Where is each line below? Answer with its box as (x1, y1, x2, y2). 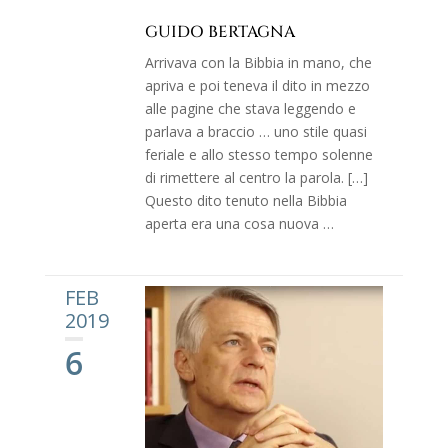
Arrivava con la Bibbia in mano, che (144, 52, 372, 72)
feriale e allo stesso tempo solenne (144, 144, 373, 164)
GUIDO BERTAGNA (144, 20, 295, 43)
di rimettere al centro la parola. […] (144, 167, 368, 187)
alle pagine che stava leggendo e (144, 98, 356, 118)
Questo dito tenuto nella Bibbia (144, 190, 347, 210)
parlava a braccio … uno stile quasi (144, 121, 367, 141)
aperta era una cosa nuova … (144, 213, 334, 233)
